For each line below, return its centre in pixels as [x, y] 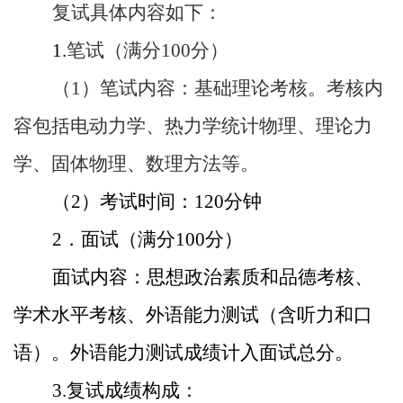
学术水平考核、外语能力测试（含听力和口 [193, 315]
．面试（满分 [119, 239]
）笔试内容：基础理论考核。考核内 [232, 88]
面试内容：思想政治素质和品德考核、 [213, 277]
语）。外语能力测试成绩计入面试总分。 [184, 353]
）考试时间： [138, 201]
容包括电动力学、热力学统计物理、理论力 [193, 126]
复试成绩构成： [133, 390]
